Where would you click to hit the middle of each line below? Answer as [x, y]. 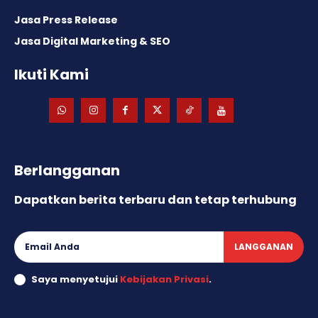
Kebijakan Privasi [164, 279]
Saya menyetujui [76, 279]
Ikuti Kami [51, 75]
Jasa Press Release [66, 20]
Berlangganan [67, 171]
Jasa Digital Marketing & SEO [92, 42]
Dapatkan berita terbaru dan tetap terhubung [155, 200]
